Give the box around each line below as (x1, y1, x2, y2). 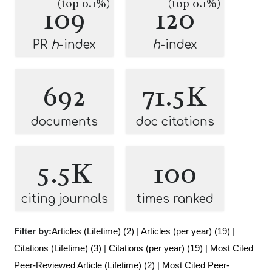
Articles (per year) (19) (141, 226, 230, 236)
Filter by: (14, 226, 52, 236)
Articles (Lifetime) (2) (52, 226, 134, 236)
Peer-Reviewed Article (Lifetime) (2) (14, 260, 155, 270)
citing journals (21, 192, 108, 205)
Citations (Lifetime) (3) (14, 243, 101, 253)
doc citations (135, 115, 214, 128)
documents (31, 115, 98, 128)
